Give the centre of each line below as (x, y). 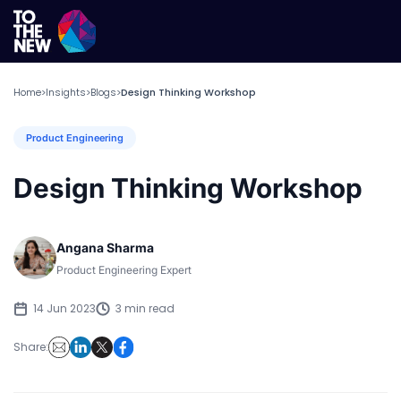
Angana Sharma (105, 247)
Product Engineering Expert (124, 269)
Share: (31, 347)
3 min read (145, 308)
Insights (66, 92)
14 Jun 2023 (64, 308)
